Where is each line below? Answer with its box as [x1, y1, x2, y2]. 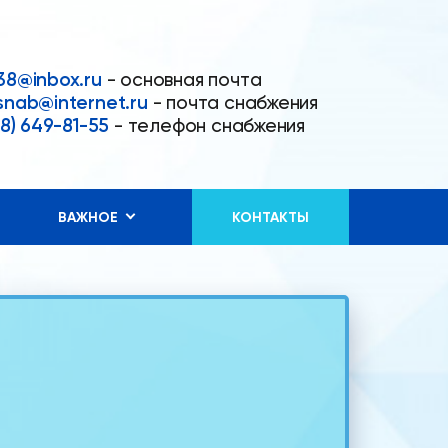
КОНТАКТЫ [231, 208, 309, 226]
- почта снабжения [152, 91, 319, 115]
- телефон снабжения [114, 114, 306, 138]
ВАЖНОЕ [58, 208, 119, 226]
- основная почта [106, 68, 262, 92]
